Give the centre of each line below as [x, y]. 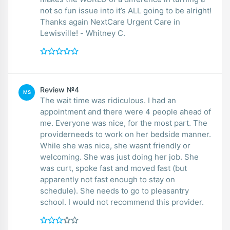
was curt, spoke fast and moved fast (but [58, 168]
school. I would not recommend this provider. [136, 202]
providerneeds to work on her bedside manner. [126, 134]
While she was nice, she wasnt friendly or [115, 145]
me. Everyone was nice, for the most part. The [48, 123]
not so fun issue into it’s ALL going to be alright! [126, 10]
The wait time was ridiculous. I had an [94, 100]
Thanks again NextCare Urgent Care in [110, 22]
